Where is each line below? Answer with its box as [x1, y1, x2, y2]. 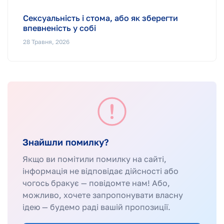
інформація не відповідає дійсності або [22, 165, 178, 176]
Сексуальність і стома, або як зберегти [23, 12, 178, 23]
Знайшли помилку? [22, 136, 109, 147]
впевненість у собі [23, 22, 96, 33]
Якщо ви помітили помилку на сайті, [22, 153, 166, 164]
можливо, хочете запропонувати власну [22, 189, 183, 200]
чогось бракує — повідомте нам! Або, [22, 177, 170, 188]
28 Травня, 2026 [23, 37, 69, 45]
